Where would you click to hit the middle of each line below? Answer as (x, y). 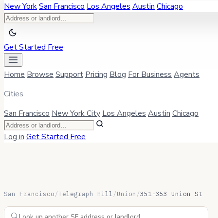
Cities (14, 94)
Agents (187, 75)
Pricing (96, 75)
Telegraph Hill (86, 194)
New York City (76, 114)
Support (69, 75)
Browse (40, 75)
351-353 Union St (171, 194)
